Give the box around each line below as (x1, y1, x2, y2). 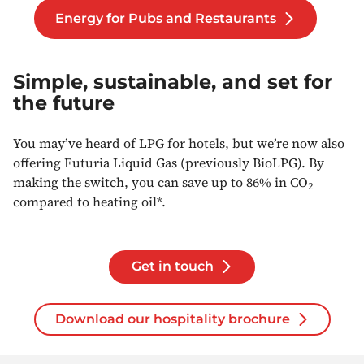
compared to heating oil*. (13, 192, 166, 210)
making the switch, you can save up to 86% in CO (13, 172, 308, 191)
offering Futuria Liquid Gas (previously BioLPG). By (13, 153, 324, 171)
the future (13, 90, 115, 115)
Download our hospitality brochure (54, 310, 290, 327)
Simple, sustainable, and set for (13, 69, 332, 93)
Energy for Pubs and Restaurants (55, 10, 276, 26)
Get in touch (131, 258, 214, 275)
